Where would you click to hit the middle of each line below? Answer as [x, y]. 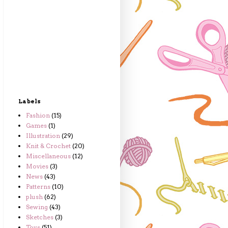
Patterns [38, 187]
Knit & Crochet [48, 146]
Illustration [43, 136]
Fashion [38, 115]
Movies [37, 166]
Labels [30, 101]
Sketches [40, 217]
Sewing [37, 207]
